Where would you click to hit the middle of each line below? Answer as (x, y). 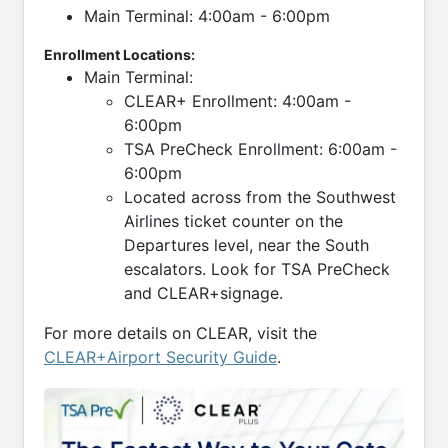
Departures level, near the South (246, 244)
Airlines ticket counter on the (233, 220)
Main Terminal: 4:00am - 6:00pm (207, 15)
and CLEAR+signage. (203, 292)
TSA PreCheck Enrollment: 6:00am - (260, 148)
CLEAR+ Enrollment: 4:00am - (237, 100)
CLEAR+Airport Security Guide (160, 356)
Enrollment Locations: (119, 54)
